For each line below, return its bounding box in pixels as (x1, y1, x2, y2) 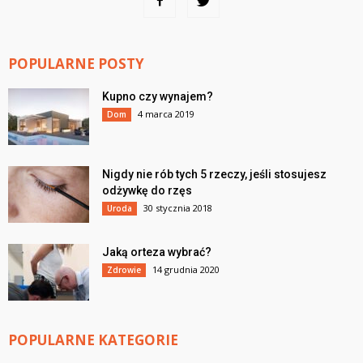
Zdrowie (107, 264, 141, 276)
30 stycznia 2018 (143, 202, 212, 215)
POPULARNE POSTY (8, 54, 144, 74)
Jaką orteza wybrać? (102, 246, 211, 259)
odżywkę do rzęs (102, 184, 192, 198)
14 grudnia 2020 (152, 263, 220, 276)
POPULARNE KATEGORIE (8, 331, 178, 350)
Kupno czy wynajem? (102, 90, 213, 104)
